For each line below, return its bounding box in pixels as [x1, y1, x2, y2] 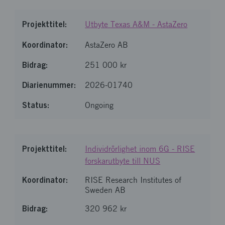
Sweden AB [85, 185, 126, 195]
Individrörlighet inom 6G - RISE [85, 144, 195, 154]
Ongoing [85, 100, 114, 110]
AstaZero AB [85, 40, 129, 50]
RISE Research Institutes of [85, 175, 182, 185]
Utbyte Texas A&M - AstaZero [85, 20, 188, 29]
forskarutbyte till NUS [85, 156, 161, 166]
